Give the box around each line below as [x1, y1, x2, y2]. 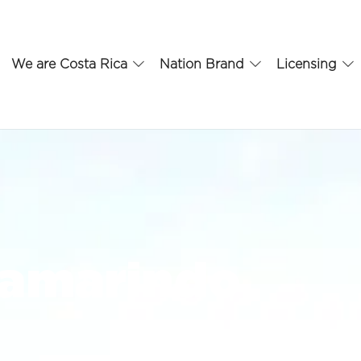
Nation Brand [160, 58, 245, 71]
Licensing [276, 58, 338, 71]
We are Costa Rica [11, 58, 128, 71]
